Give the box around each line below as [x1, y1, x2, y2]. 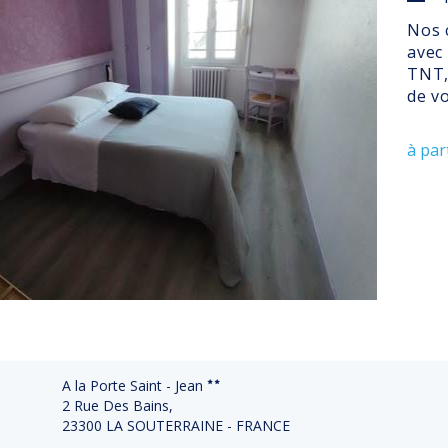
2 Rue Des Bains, [62, 395, 173, 415]
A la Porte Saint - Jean [62, 375, 203, 395]
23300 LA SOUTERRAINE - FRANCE [62, 415, 290, 435]
